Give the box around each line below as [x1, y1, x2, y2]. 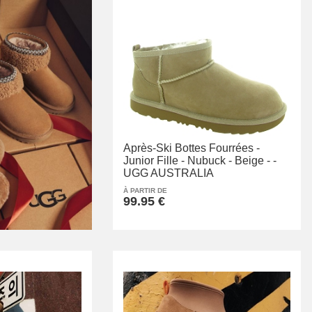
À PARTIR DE [123, 186, 167, 194]
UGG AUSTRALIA [123, 166, 214, 179]
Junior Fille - [123, 154, 185, 166]
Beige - [235, 154, 270, 166]
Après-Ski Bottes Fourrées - [123, 141, 260, 154]
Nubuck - [187, 154, 232, 166]
